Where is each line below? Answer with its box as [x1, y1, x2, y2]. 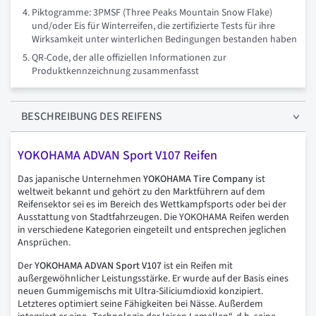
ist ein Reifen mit [162, 259, 233, 274]
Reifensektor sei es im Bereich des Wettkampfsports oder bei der [18, 197, 286, 212]
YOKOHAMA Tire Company [143, 172, 253, 187]
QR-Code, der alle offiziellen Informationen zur [32, 51, 226, 66]
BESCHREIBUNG [21, 109, 97, 125]
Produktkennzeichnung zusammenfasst [32, 64, 199, 79]
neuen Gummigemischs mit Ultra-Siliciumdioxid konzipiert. [18, 284, 263, 299]
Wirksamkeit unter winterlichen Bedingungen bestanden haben [32, 32, 297, 47]
